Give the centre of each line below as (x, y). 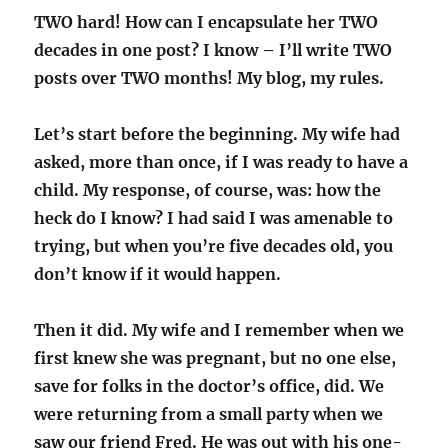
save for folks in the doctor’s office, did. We (209, 386)
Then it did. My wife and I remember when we (219, 330)
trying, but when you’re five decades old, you (214, 246)
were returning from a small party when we (209, 414)
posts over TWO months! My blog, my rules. (209, 78)
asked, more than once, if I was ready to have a (221, 162)
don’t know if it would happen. (158, 274)
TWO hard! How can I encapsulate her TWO (206, 22)
